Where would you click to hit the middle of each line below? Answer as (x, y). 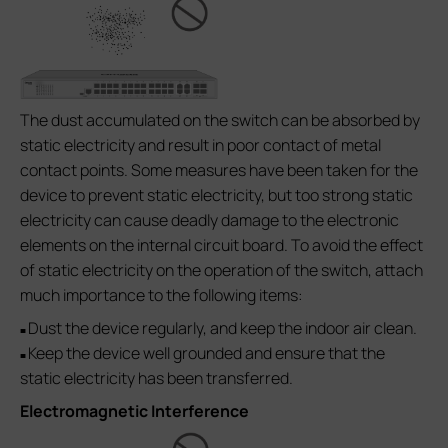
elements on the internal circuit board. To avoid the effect (221, 244)
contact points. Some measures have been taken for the (219, 169)
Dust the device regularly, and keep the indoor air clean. (222, 327)
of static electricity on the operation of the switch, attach (221, 269)
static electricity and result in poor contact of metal (200, 144)
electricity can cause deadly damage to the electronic (209, 219)
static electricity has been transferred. (156, 377)
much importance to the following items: (161, 294)
